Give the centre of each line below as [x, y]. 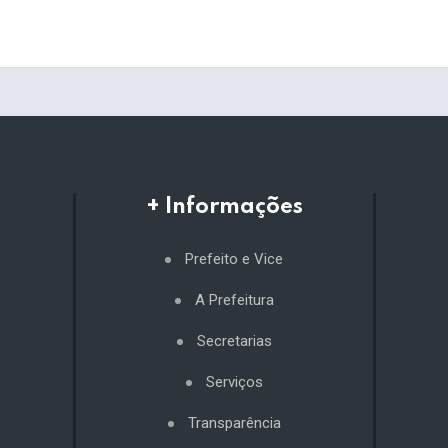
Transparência [234, 423]
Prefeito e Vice [234, 259]
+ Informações [224, 207]
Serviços [234, 382]
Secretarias [234, 341]
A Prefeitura [234, 300]
